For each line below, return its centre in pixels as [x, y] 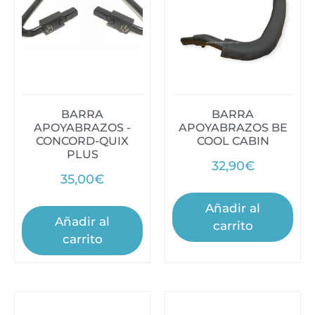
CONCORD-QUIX [82, 141]
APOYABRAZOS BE [233, 127]
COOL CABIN [233, 141]
